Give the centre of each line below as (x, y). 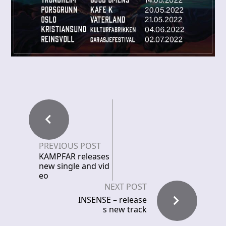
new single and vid (74, 166)
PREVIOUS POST (70, 146)
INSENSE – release (112, 200)
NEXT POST (126, 187)
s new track (125, 210)
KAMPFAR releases (74, 157)
